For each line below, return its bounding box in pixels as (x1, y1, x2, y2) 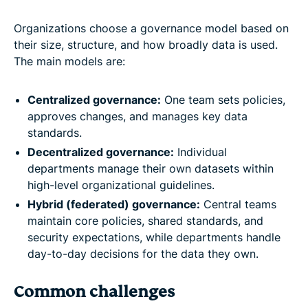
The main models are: (14, 54, 125, 69)
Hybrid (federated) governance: (27, 197, 200, 212)
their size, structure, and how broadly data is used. (14, 38, 278, 52)
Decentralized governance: (27, 145, 174, 159)
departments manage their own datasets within (27, 162, 274, 176)
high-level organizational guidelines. (27, 178, 214, 192)
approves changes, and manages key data (27, 109, 247, 124)
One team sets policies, (161, 93, 285, 107)
